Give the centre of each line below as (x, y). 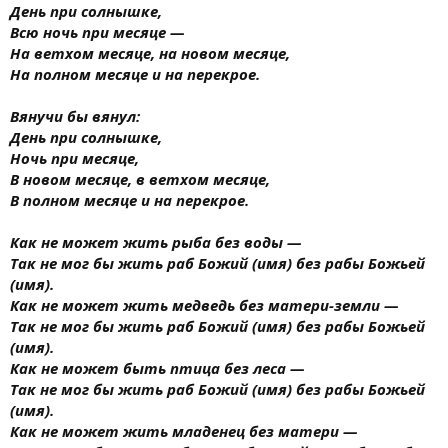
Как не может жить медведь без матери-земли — (204, 304)
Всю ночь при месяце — (97, 31)
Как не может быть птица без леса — (157, 367)
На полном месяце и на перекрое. (135, 73)
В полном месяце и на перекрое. (129, 199)
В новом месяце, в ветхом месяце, (140, 178)
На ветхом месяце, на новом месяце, (150, 52)
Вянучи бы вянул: (75, 115)
